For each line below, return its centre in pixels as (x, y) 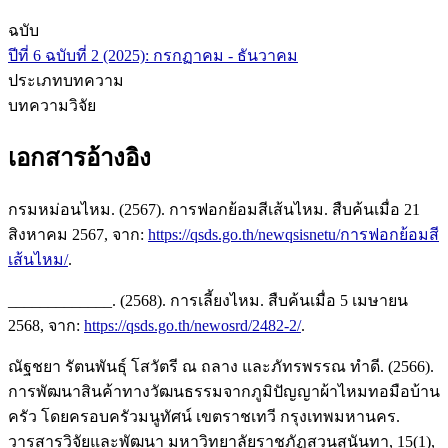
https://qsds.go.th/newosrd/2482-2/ (192, 325)
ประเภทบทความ (66, 81)
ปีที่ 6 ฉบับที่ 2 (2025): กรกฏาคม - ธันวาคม (153, 56)
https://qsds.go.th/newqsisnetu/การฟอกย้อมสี (293, 234)
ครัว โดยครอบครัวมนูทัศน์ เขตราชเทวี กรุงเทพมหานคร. (204, 416)
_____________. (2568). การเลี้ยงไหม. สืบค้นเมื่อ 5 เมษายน (208, 300)
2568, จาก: (46, 325)
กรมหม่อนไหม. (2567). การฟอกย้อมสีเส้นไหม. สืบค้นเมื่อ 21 (214, 209)
